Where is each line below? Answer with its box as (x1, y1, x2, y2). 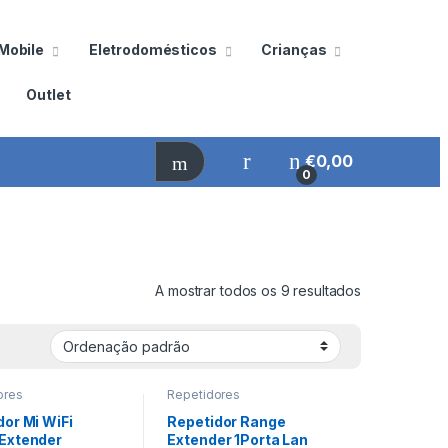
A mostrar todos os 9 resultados (155, 281, 361, 299)
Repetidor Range (167, 413, 286, 431)
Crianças (261, 40, 327, 58)
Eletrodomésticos (88, 40, 217, 58)
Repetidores (167, 386, 240, 402)
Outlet (26, 85, 71, 103)
